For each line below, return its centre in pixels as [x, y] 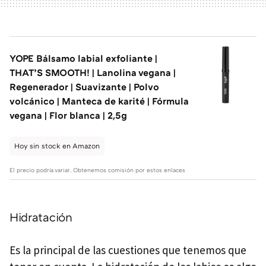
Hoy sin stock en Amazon [57, 145]
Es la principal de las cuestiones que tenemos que [128, 250]
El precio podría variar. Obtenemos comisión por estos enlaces [97, 170]
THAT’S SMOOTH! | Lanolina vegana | [93, 72]
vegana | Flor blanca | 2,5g [68, 115]
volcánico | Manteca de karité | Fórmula [99, 101]
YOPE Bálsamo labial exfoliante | [83, 58]
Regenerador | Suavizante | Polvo [84, 86]
